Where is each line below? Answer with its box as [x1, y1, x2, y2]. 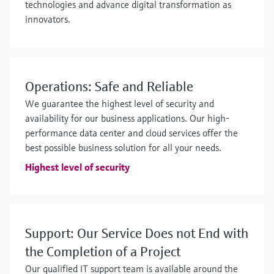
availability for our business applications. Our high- [25, 112, 229, 124]
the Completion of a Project [25, 243, 180, 260]
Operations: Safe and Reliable [25, 78, 193, 95]
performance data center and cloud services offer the [25, 127, 238, 139]
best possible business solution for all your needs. [25, 141, 221, 154]
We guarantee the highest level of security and [25, 97, 214, 109]
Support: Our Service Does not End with [25, 225, 248, 242]
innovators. [25, 13, 70, 25]
